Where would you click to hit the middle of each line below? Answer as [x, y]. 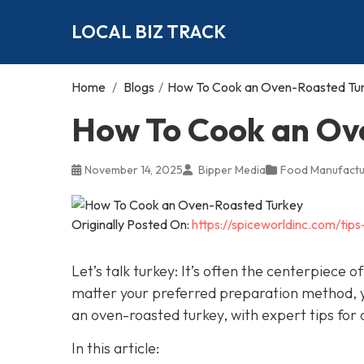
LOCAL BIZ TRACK [149, 31]
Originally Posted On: [132, 224]
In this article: [115, 348]
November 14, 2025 [134, 169]
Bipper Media [231, 169]
